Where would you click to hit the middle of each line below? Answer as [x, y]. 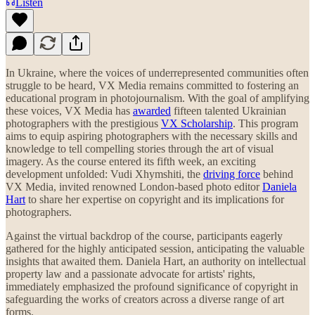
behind [277, 174]
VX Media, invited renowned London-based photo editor [134, 186]
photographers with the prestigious [83, 123]
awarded [152, 110]
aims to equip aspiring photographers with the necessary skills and [152, 136]
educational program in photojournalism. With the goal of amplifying [157, 98]
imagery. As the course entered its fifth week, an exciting [131, 161]
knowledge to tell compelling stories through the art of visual [140, 148]
